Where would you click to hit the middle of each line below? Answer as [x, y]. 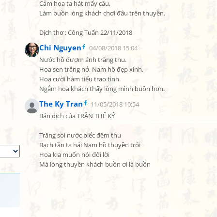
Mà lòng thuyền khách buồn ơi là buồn [95, 164]
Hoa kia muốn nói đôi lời [74, 155]
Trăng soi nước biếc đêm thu [80, 135]
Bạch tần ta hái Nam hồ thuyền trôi [90, 145]
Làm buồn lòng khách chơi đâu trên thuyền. [102, 13]
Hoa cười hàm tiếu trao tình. [80, 79]
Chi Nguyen [60, 47]
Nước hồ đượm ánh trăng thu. [83, 60]
